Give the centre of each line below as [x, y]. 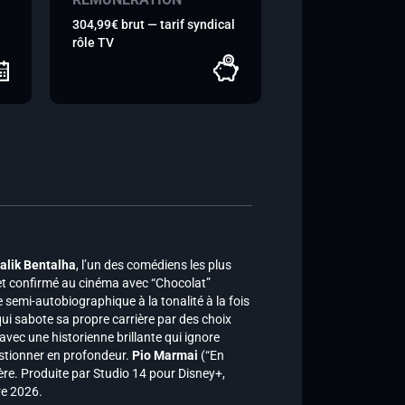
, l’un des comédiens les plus [154, 265]
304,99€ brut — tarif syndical [154, 24]
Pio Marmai [165, 355]
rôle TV [93, 42]
